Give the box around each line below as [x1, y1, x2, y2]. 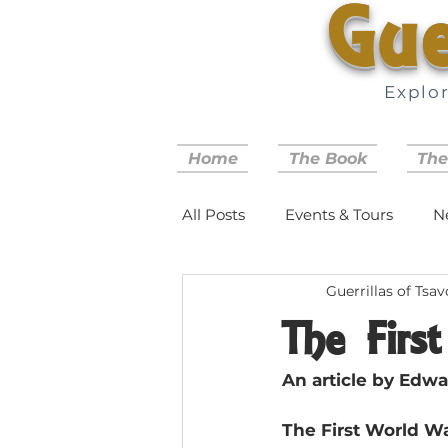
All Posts [182, 204, 245, 224]
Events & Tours [285, 204, 393, 224]
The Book [288, 149, 367, 168]
